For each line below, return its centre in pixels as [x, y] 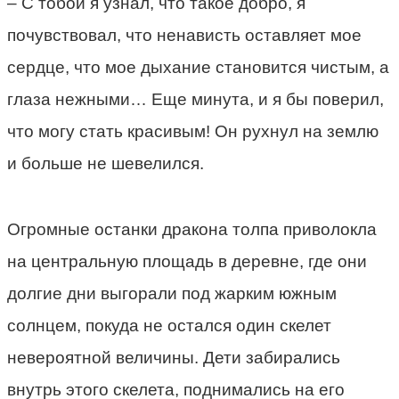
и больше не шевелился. [106, 163]
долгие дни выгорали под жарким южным [172, 293]
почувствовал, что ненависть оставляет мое [184, 35]
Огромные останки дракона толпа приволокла [192, 229]
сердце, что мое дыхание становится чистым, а [198, 67]
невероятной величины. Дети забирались [174, 357]
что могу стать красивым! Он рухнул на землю [193, 131]
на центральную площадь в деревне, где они [187, 261]
